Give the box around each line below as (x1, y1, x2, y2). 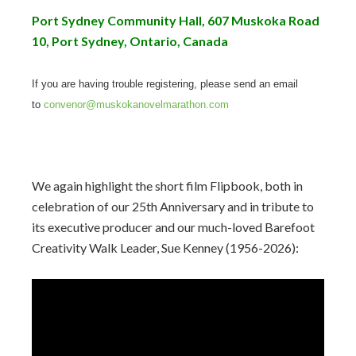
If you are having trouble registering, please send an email (32, 78, 298, 90)
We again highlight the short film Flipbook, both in (32, 178, 303, 193)
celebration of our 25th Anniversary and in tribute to (32, 199, 314, 214)
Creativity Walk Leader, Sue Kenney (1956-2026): (32, 240, 299, 255)
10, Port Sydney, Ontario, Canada (32, 33, 228, 48)
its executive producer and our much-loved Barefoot (32, 219, 315, 234)
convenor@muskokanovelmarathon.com (44, 99, 229, 110)
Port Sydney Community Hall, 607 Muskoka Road (32, 13, 319, 28)
